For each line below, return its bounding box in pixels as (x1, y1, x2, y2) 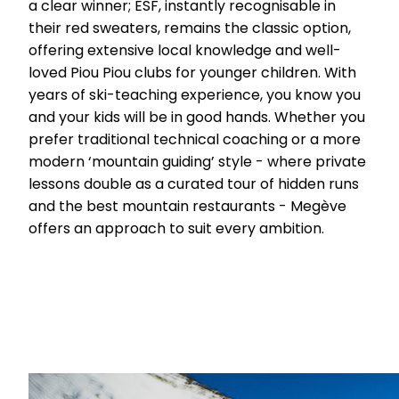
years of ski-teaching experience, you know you (28, 84, 361, 105)
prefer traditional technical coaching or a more (28, 128, 361, 150)
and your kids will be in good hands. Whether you (28, 106, 365, 127)
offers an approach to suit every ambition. (28, 217, 324, 239)
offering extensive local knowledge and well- (28, 39, 341, 61)
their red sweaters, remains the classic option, (28, 17, 351, 38)
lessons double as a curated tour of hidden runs (28, 173, 359, 194)
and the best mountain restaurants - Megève (28, 195, 346, 216)
